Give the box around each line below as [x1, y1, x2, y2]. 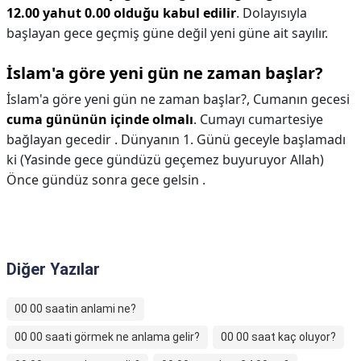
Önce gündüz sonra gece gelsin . [6, 171, 205, 189]
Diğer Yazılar [6, 259, 100, 279]
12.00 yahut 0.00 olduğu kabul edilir [6, 4, 236, 22]
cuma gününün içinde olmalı [6, 110, 193, 128]
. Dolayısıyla [236, 4, 307, 22]
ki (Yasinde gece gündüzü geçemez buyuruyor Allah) [6, 151, 324, 168]
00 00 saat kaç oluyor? [221, 330, 336, 343]
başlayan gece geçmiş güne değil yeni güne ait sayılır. [6, 24, 328, 42]
